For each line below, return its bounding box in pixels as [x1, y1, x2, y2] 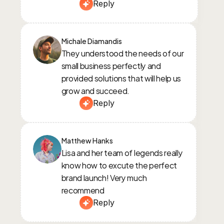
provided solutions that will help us [61, 71, 181, 84]
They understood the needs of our [61, 46, 184, 59]
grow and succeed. [61, 83, 130, 97]
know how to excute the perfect [61, 158, 177, 171]
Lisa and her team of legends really [61, 145, 183, 159]
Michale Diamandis [61, 35, 122, 46]
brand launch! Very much [61, 170, 147, 184]
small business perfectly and [61, 58, 161, 72]
